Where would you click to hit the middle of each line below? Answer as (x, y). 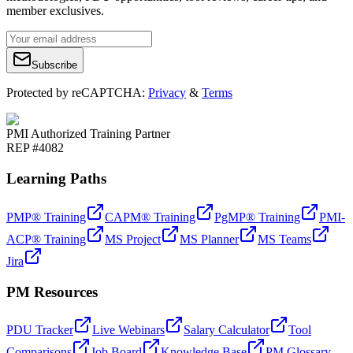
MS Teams (284, 239)
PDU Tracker (40, 330)
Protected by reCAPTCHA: (76, 93)
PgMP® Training (257, 217)
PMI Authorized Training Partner (88, 134)
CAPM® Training (150, 217)
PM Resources (52, 292)
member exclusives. (55, 11)
